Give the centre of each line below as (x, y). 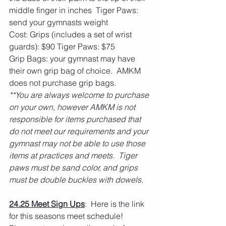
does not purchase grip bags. (64, 83)
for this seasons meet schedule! (68, 216)
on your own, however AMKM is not (73, 107)
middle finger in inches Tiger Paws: (75, 10)
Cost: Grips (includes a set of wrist (71, 34)
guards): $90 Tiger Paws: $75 (62, 46)
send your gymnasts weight (59, 22)
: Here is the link (116, 204)
